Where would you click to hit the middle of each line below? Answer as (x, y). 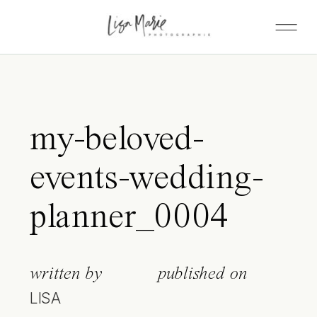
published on (202, 274)
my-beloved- (116, 141)
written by (66, 274)
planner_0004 (129, 218)
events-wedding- (146, 179)
